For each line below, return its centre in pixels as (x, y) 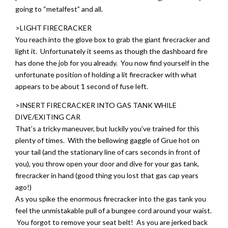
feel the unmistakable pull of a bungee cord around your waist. (113, 210)
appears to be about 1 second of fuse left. (82, 86)
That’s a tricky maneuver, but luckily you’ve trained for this (107, 129)
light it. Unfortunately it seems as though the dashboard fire (111, 51)
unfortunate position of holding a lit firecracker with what (106, 75)
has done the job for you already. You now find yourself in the (112, 63)
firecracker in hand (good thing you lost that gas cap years (107, 175)
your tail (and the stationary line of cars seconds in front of (108, 152)
